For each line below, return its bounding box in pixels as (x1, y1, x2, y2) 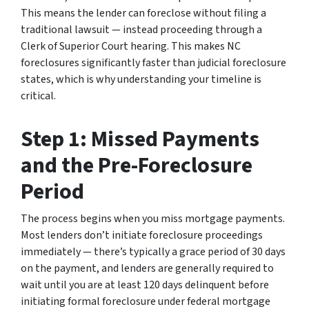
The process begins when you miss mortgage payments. (21, 211, 285, 227)
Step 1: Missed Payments (21, 123, 259, 156)
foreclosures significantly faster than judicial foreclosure (21, 55, 286, 71)
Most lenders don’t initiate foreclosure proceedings (21, 228, 263, 243)
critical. (21, 88, 56, 104)
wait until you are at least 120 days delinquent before (21, 277, 269, 293)
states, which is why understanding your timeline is (21, 72, 261, 88)
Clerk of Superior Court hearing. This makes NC (21, 39, 241, 54)
